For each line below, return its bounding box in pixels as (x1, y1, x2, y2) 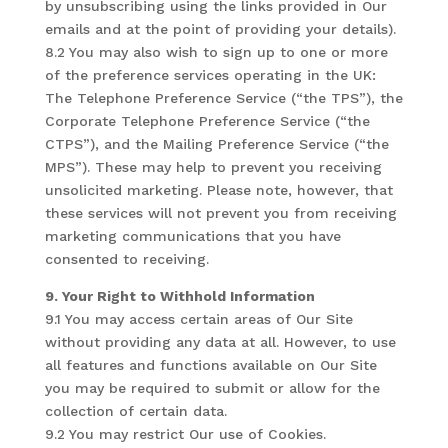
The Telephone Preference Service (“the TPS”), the (44, 90, 403, 106)
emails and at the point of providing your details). (44, 21, 396, 37)
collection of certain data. (44, 403, 227, 419)
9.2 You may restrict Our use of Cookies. (44, 426, 326, 442)
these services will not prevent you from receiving (44, 205, 397, 221)
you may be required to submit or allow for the (44, 380, 380, 396)
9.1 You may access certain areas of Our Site (44, 311, 353, 327)
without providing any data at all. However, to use (44, 334, 396, 350)
